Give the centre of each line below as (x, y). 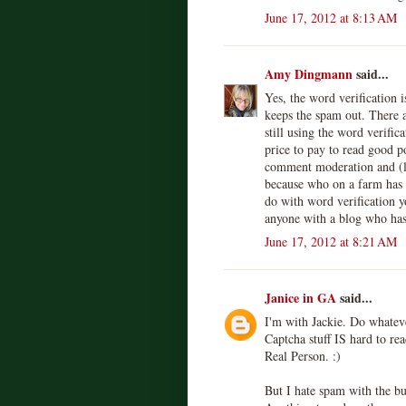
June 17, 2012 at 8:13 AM (331, 17)
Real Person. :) (303, 355)
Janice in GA (300, 297)
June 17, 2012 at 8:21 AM (331, 241)
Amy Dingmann (309, 73)
